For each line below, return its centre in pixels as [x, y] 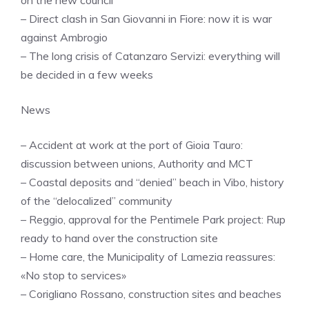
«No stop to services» [73, 275]
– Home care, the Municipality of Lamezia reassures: [148, 256]
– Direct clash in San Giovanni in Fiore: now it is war [146, 18]
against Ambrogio [64, 37]
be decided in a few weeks [87, 74]
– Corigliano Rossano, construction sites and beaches [151, 293]
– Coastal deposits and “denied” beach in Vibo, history [152, 182]
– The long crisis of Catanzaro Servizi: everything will [150, 56]
